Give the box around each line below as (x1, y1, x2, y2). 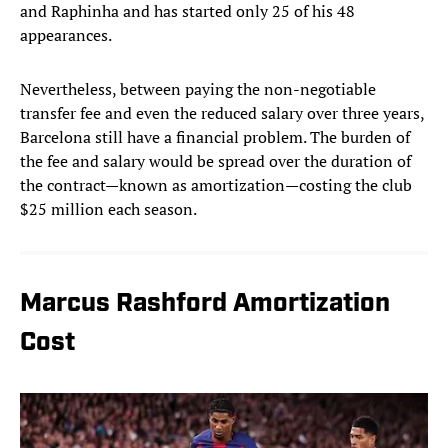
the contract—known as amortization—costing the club (20, 174, 412, 197)
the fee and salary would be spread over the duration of (20, 150, 411, 173)
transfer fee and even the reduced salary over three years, (20, 102, 424, 125)
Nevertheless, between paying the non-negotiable (20, 78, 376, 101)
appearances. (20, 24, 112, 47)
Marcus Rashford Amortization (20, 291, 390, 319)
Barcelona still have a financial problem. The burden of (20, 126, 410, 149)
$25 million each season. (20, 198, 197, 221)
